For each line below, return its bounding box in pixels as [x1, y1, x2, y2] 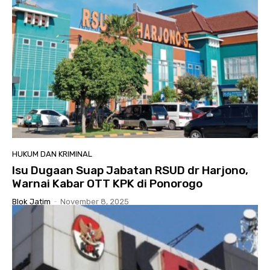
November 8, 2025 [60, 197, 129, 207]
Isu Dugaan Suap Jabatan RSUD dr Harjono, [12, 163, 248, 178]
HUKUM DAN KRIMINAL [12, 149, 92, 159]
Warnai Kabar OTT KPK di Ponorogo [12, 177, 202, 191]
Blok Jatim [12, 197, 51, 207]
